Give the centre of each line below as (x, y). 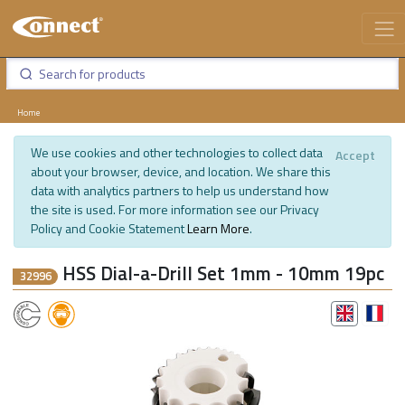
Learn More (218, 228)
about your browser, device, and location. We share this (180, 171)
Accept (355, 155)
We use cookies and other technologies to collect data (176, 152)
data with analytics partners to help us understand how (179, 190)
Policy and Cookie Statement (108, 228)
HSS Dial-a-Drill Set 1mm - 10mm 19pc (224, 273)
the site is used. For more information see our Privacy (174, 209)
